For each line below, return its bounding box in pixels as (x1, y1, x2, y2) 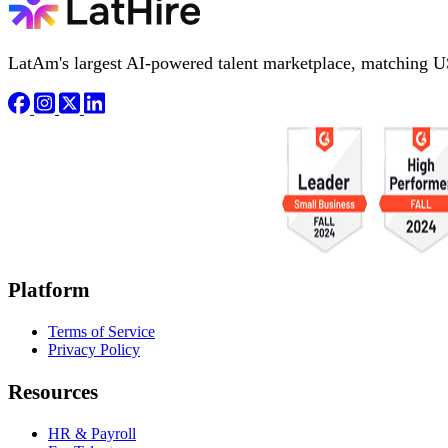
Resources (8, 380, 98, 404)
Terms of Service (48, 323, 155, 341)
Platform (8, 278, 90, 302)
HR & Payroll (48, 424, 136, 442)
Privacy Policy (48, 341, 140, 359)
